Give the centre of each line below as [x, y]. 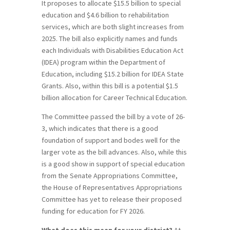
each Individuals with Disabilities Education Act [112, 50]
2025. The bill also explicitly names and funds [109, 38]
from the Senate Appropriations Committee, [109, 175]
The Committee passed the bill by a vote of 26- [113, 116]
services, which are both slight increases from [112, 26]
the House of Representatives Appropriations [112, 187]
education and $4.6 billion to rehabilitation [105, 15]
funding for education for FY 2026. [93, 211]
